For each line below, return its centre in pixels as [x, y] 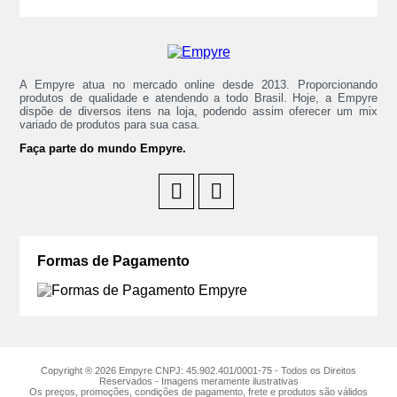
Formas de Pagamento [114, 261]
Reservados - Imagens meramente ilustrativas [198, 381]
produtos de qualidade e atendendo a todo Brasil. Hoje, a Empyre [198, 97]
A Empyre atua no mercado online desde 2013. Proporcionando [198, 84]
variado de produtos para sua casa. [110, 124]
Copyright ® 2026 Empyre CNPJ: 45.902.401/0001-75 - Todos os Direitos [198, 371]
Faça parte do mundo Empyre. [103, 148]
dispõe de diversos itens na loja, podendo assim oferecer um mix [198, 111]
